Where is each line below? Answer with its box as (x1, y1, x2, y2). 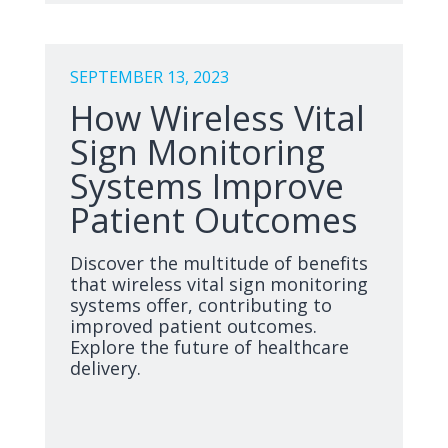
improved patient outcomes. (70, 314, 317, 338)
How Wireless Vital (70, 95, 365, 141)
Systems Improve (70, 163, 344, 209)
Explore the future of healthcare (70, 335, 349, 359)
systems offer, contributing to (70, 293, 332, 317)
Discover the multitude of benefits (70, 251, 368, 275)
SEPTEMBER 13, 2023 (70, 66, 229, 88)
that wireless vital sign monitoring (70, 272, 368, 296)
